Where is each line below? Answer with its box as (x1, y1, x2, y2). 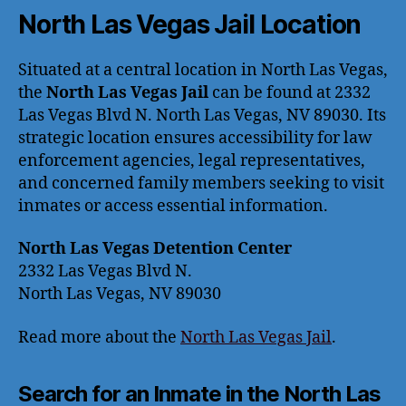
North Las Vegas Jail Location (18, 8, 362, 40)
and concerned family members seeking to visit (18, 172, 384, 194)
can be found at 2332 (208, 82, 371, 103)
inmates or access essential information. (18, 195, 328, 217)
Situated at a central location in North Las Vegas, (18, 59, 388, 81)
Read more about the (18, 326, 180, 348)
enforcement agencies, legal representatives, (18, 150, 365, 171)
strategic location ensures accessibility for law (18, 127, 372, 149)
